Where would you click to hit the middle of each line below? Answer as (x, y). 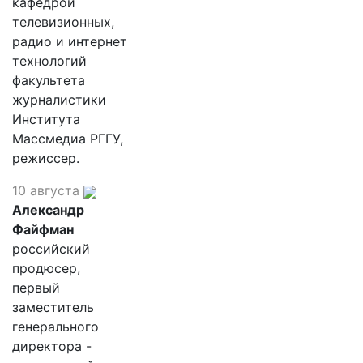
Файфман (43, 229)
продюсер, (46, 268)
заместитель (53, 307)
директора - (52, 346)
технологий (49, 61)
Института (46, 119)
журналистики (59, 100)
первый (36, 288)
